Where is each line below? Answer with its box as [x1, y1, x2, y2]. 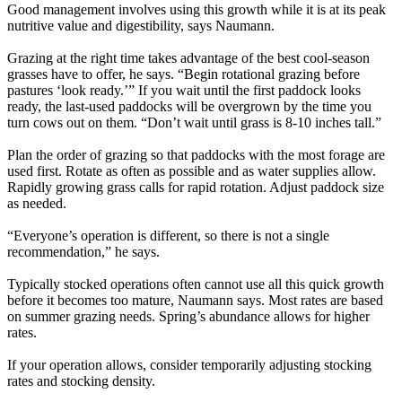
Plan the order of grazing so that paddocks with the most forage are [7, 146, 385, 162]
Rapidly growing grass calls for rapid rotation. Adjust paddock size [7, 179, 384, 195]
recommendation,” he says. [7, 243, 160, 259]
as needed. [7, 195, 66, 211]
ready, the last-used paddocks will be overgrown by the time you [7, 98, 371, 114]
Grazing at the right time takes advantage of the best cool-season [7, 49, 370, 66]
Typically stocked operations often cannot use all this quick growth [7, 275, 384, 292]
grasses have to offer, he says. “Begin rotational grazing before [7, 66, 360, 82]
